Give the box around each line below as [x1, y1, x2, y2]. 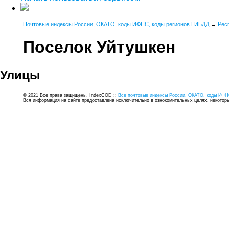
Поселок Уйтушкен [23, 38, 175, 57]
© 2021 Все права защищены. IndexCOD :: [23, 92, 118, 98]
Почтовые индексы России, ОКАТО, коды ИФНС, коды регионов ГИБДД [23, 21, 209, 27]
